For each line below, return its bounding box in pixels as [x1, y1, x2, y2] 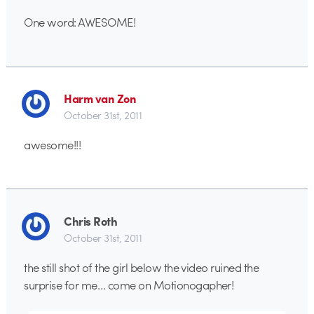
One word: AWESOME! [24, 13, 136, 31]
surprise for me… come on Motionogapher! [24, 275, 234, 293]
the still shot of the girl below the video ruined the [24, 258, 259, 275]
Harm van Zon [64, 89, 137, 107]
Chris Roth [64, 212, 118, 229]
